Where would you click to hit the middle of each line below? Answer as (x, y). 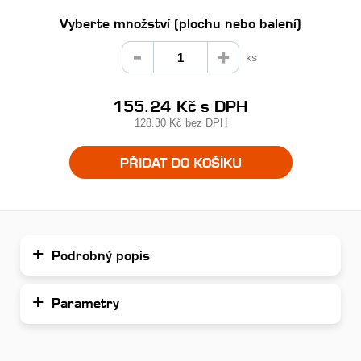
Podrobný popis (101, 255)
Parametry (86, 303)
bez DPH (204, 123)
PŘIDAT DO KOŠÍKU (180, 162)
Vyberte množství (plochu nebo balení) (180, 23)
